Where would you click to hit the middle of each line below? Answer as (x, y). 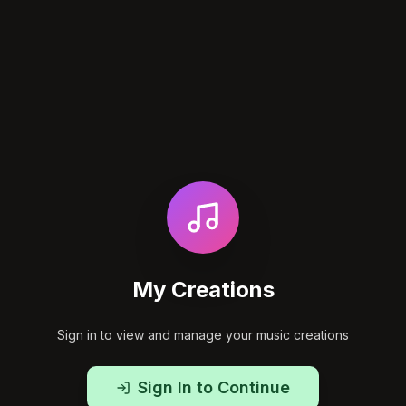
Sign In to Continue (214, 387)
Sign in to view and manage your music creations (203, 334)
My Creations (203, 289)
